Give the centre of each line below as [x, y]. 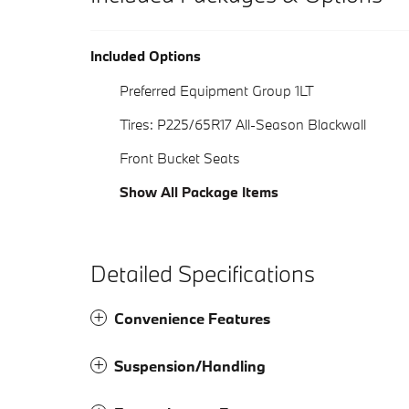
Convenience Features [192, 319]
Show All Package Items [199, 192]
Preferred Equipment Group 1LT [217, 91]
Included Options [146, 56]
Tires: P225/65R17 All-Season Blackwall [243, 125]
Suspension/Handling [190, 366]
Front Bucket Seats [180, 158]
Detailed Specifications [203, 274]
